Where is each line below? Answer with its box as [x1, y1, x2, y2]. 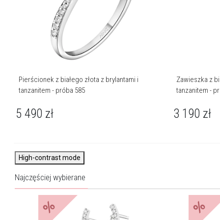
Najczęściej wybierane [15, 172, 85, 183]
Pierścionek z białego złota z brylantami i [19, 75, 139, 84]
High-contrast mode [19, 154, 81, 162]
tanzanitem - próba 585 [19, 86, 85, 95]
